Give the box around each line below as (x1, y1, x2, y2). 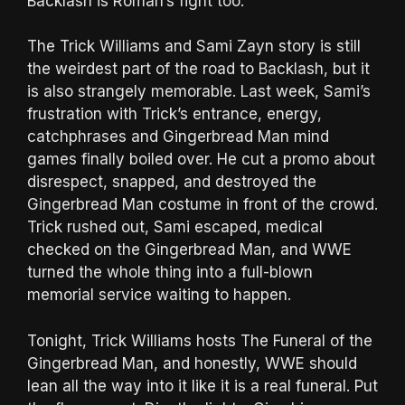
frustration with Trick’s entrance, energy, (27, 105, 322, 124)
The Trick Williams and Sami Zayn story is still (27, 37, 361, 56)
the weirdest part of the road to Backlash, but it (27, 60, 370, 79)
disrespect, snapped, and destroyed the (27, 173, 316, 192)
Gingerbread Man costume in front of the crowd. (27, 195, 378, 214)
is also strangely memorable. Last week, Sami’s (27, 82, 371, 101)
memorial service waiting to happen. (27, 286, 291, 305)
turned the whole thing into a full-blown (27, 263, 313, 282)
